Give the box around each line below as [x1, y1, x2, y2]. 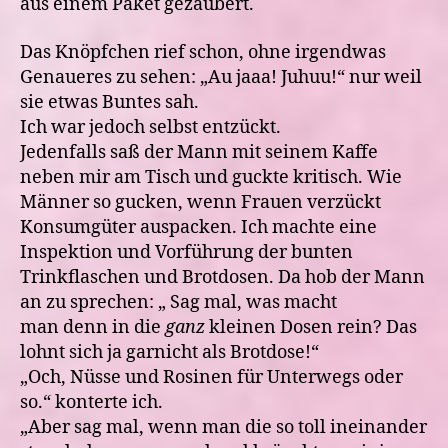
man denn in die [20, 315, 165, 339]
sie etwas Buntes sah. [20, 90, 199, 114]
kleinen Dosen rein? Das [205, 315, 417, 339]
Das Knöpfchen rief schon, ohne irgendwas [20, 40, 386, 64]
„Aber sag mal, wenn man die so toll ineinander [20, 415, 427, 439]
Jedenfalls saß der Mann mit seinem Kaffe [20, 140, 378, 164]
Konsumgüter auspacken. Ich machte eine [20, 215, 377, 239]
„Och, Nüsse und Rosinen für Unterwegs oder [20, 365, 403, 389]
